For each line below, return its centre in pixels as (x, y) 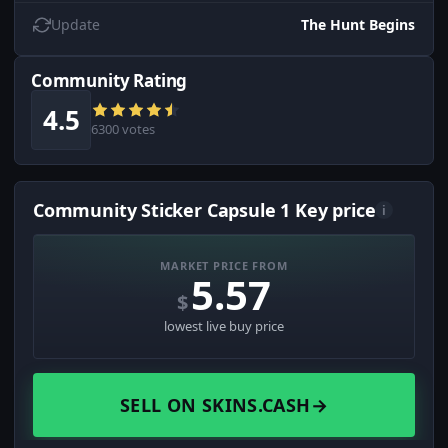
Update (75, 25)
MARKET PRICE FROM (224, 266)
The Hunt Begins (358, 25)
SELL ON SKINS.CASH (215, 405)
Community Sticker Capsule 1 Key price (204, 210)
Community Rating (109, 81)
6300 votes (123, 129)
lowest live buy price (224, 326)
